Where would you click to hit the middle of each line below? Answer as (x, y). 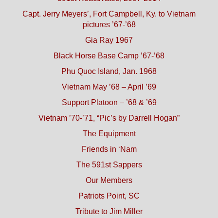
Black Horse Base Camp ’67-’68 (109, 56)
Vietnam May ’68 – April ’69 (109, 87)
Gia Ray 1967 (109, 40)
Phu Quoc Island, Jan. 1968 (109, 72)
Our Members (109, 181)
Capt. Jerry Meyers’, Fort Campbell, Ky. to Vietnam (109, 14)
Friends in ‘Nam (109, 149)
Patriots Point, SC (109, 196)
